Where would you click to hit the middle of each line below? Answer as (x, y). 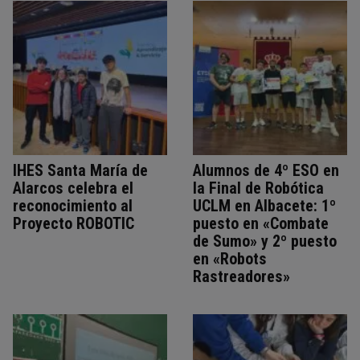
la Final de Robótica (258, 188)
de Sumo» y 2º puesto (265, 241)
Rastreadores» (241, 276)
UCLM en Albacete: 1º (264, 205)
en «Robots (230, 258)
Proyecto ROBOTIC (74, 223)
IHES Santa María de (80, 170)
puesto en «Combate (261, 223)
